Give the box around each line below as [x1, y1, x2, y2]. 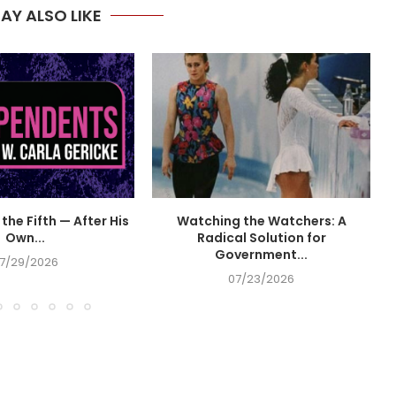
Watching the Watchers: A [176, 212, 346, 231]
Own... [5, 229, 46, 247]
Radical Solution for [196, 229, 326, 247]
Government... [215, 246, 308, 264]
